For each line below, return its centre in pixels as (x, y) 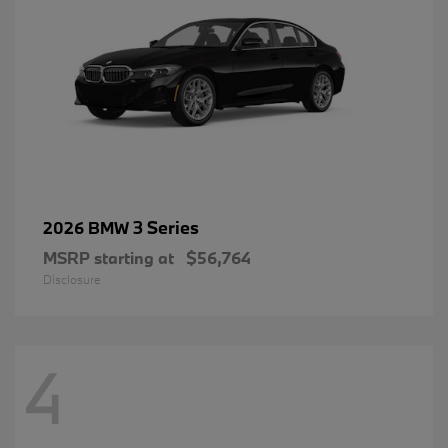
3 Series (166, 228)
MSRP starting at (108, 258)
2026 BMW (88, 228)
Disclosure (72, 279)
